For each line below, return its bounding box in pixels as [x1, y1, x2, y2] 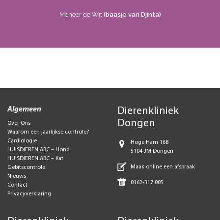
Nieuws [7, 173, 26, 179]
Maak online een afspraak [131, 164, 195, 170]
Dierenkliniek [117, 106, 179, 117]
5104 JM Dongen [131, 148, 173, 154]
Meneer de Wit [59, 11, 104, 18]
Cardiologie [7, 138, 37, 144]
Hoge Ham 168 [131, 139, 168, 145]
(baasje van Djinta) [103, 11, 161, 18]
